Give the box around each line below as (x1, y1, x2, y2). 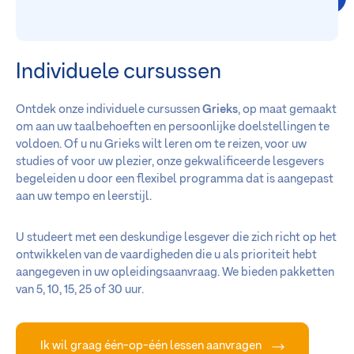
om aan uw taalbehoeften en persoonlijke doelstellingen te (16, 121, 330, 134)
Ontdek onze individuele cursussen (16, 104, 202, 116)
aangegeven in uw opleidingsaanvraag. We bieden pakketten (16, 266, 334, 279)
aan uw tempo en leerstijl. (16, 190, 152, 203)
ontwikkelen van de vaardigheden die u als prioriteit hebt (16, 249, 317, 262)
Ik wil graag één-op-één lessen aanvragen (40, 340, 264, 352)
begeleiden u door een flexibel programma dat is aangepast (16, 173, 333, 186)
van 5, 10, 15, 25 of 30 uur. (16, 284, 144, 296)
